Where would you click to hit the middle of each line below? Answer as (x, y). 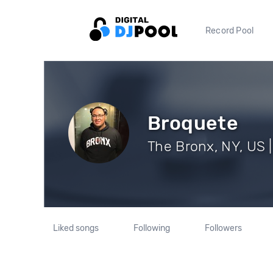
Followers (223, 228)
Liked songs (76, 228)
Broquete (193, 123)
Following (151, 228)
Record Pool (230, 30)
